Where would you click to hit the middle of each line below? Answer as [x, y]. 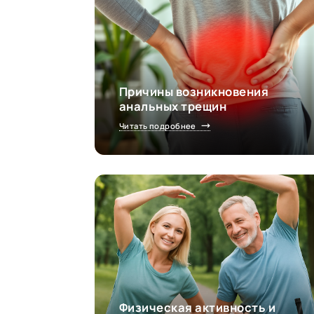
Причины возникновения [194, 92]
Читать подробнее [157, 126]
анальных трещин [173, 107]
